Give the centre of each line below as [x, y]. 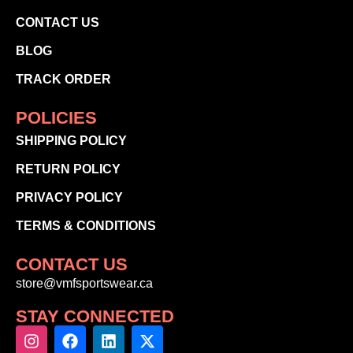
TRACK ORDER [63, 80]
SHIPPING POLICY [71, 141]
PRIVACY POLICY [69, 198]
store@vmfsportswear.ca [84, 284]
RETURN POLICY [68, 169]
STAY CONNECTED [95, 316]
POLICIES [56, 118]
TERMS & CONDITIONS [86, 226]
